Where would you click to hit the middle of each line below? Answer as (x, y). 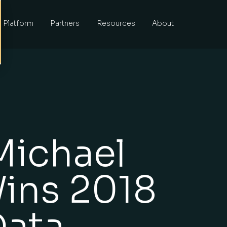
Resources (116, 23)
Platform (18, 23)
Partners (65, 23)
